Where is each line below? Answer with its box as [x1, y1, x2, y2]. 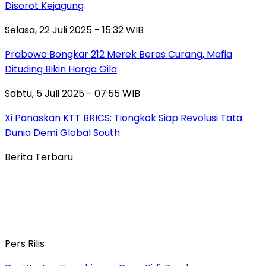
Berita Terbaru [5, 150, 73, 164]
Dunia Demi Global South [5, 125, 120, 140]
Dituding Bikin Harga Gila [5, 62, 117, 76]
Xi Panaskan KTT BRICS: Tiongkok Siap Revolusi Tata [5, 110, 242, 125]
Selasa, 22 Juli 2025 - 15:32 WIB [5, 23, 144, 37]
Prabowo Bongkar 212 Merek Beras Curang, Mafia [5, 47, 232, 61]
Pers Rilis [5, 236, 45, 251]
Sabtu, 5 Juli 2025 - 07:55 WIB [5, 86, 140, 100]
